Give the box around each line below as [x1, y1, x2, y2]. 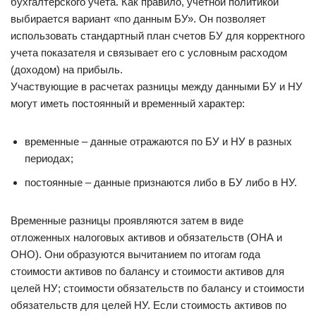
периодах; [25, 152, 73, 164]
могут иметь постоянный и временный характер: [11, 97, 245, 109]
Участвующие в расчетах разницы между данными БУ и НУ [11, 80, 303, 92]
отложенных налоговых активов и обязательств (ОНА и [11, 231, 282, 243]
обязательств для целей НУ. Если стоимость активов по [11, 299, 286, 311]
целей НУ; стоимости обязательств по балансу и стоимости [11, 282, 304, 294]
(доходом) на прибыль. [11, 63, 123, 75]
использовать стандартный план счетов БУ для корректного [11, 30, 305, 42]
